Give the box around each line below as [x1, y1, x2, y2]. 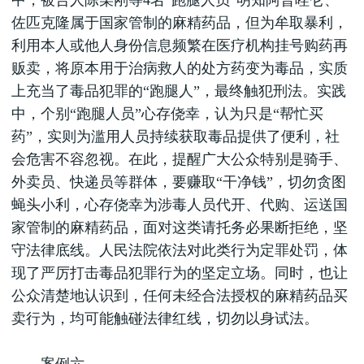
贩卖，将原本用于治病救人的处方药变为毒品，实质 [11, 60, 348, 76]
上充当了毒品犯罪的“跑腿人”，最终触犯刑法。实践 [11, 83, 346, 99]
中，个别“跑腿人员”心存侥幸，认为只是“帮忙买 [11, 106, 323, 122]
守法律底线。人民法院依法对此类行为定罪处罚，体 [11, 242, 348, 258]
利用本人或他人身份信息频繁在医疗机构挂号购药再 [11, 37, 348, 54]
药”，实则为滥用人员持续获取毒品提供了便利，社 [11, 128, 340, 145]
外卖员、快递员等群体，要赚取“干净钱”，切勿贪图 [11, 174, 346, 190]
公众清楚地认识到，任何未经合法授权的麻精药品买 [11, 288, 348, 304]
